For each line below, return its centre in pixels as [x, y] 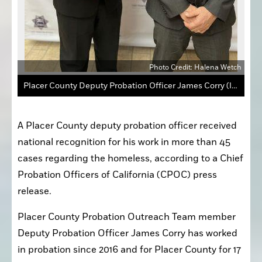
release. [35, 191]
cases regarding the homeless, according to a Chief [130, 158]
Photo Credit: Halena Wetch [195, 67]
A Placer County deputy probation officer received [127, 125]
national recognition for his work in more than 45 [124, 142]
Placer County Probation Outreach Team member [127, 217]
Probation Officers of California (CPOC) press [117, 175]
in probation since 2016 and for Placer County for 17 [129, 249]
